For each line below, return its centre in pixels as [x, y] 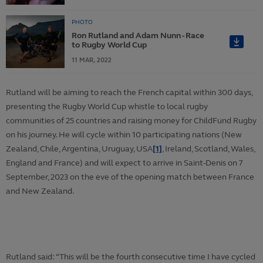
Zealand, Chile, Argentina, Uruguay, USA [79, 149]
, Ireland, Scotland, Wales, [208, 149]
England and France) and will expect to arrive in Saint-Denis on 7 [124, 163]
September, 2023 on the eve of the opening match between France [130, 177]
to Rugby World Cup [109, 45]
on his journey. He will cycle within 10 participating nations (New [124, 135]
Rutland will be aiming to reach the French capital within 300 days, [129, 93]
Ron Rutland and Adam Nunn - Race [138, 36]
